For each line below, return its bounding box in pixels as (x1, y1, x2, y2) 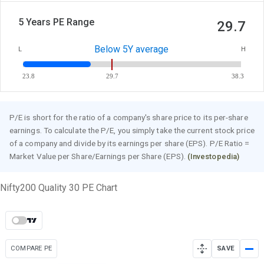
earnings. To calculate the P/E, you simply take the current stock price (9, 126, 255, 136)
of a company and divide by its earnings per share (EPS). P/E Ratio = (9, 138, 250, 148)
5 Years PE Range (18, 16, 94, 28)
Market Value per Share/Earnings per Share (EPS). (9, 151, 187, 161)
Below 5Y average (94, 44, 169, 55)
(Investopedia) (187, 152, 240, 161)
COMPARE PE (11, 245, 52, 253)
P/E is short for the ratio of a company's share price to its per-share (9, 113, 248, 123)
